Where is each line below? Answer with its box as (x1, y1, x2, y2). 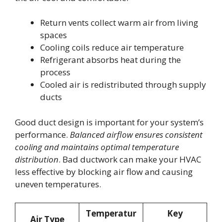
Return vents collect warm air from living (40, 17, 198, 29)
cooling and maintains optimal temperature (15, 141, 179, 153)
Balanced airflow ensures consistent (70, 128, 203, 140)
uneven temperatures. (15, 178, 101, 190)
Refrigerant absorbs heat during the (40, 54, 181, 66)
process (40, 66, 70, 78)
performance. (15, 128, 70, 140)
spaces (40, 29, 67, 41)
